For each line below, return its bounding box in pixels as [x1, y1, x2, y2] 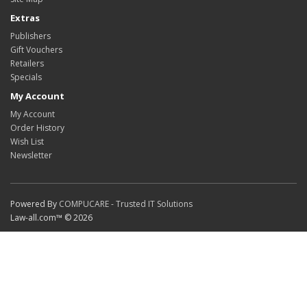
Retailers [10, 58, 44, 70]
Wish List [10, 136, 44, 148]
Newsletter [10, 149, 52, 162]
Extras [10, 12, 40, 25]
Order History [10, 122, 64, 134]
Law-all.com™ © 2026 [10, 212, 93, 224]
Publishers [10, 30, 51, 42]
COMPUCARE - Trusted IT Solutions [59, 198, 193, 210]
